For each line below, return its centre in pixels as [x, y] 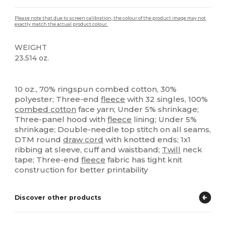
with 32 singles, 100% [167, 99]
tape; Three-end [48, 160]
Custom [29, 74]
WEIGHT [31, 47]
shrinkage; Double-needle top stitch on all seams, [113, 129]
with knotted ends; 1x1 [147, 139]
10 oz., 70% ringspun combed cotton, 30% [96, 89]
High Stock [63, 74]
